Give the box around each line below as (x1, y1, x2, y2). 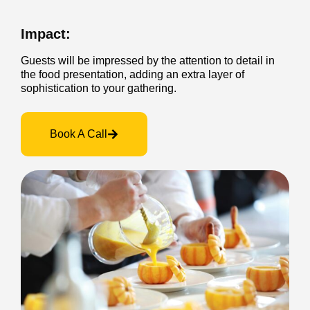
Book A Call (50, 128, 107, 140)
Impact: (21, 26, 249, 42)
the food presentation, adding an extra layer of (21, 69, 244, 81)
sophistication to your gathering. (21, 82, 176, 95)
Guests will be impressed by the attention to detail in (21, 55, 275, 67)
